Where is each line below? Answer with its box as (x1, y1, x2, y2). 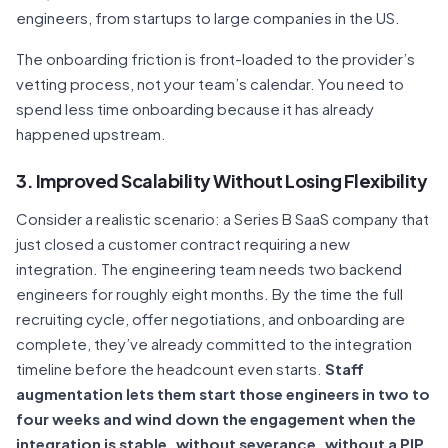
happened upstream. (16, 124, 166, 143)
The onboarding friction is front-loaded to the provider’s (16, 49, 415, 68)
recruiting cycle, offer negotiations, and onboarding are (16, 309, 405, 328)
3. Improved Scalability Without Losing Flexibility (16, 169, 427, 192)
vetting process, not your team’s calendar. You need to (16, 74, 404, 93)
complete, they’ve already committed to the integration (16, 334, 412, 353)
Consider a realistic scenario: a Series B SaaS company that (16, 209, 429, 228)
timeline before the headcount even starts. (16, 359, 325, 378)
